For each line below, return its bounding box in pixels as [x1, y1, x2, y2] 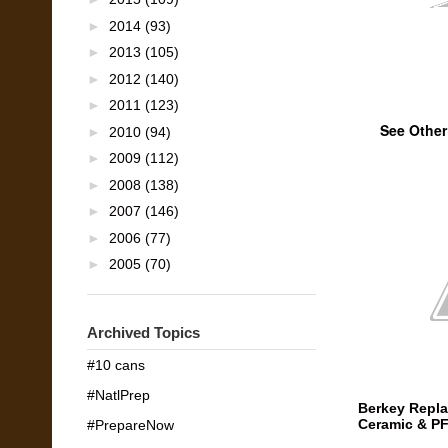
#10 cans [87, 356, 145, 373]
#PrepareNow [87, 416, 174, 433]
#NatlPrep [87, 386, 150, 403]
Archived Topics [87, 324, 200, 341]
